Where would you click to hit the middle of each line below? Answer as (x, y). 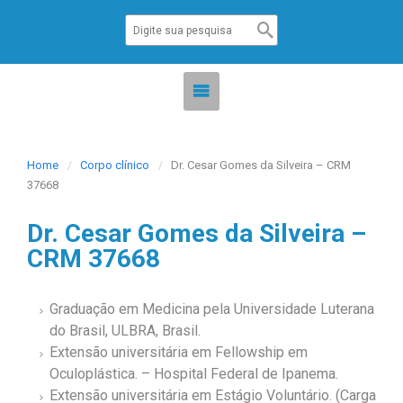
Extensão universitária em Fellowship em (179, 352)
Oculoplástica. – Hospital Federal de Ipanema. (194, 374)
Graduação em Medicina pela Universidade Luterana (212, 309)
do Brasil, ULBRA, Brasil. (125, 331)
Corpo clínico (115, 165)
